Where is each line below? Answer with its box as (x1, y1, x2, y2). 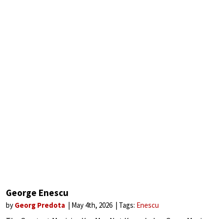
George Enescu (6, 187, 68, 198)
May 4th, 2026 (71, 200, 114, 210)
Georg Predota (15, 200, 66, 210)
